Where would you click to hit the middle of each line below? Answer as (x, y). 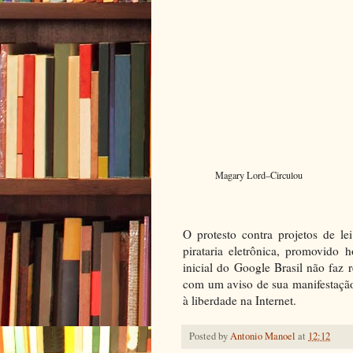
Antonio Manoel (264, 336)
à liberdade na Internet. (242, 300)
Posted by (210, 336)
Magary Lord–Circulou (259, 175)
